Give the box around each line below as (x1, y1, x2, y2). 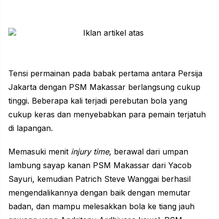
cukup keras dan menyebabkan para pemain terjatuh (8, 109, 206, 119)
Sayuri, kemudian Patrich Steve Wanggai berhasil (8, 174, 191, 184)
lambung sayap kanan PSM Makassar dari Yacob (8, 160, 192, 170)
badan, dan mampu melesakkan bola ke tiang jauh (8, 201, 195, 211)
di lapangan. (8, 123, 53, 133)
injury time (71, 146, 109, 156)
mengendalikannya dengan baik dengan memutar (8, 187, 191, 197)
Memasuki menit (8, 146, 71, 156)
